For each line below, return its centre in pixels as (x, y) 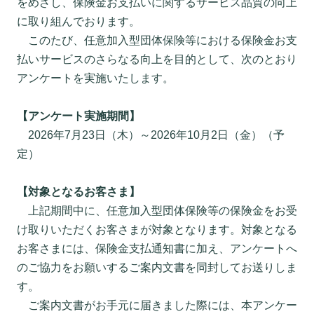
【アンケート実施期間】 (78, 116)
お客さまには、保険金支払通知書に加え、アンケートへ (157, 248)
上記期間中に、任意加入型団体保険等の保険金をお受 (157, 211)
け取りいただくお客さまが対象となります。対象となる (157, 230)
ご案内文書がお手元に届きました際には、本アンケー (157, 305)
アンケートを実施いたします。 (95, 78)
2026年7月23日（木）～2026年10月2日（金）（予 (151, 135)
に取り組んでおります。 (78, 21)
